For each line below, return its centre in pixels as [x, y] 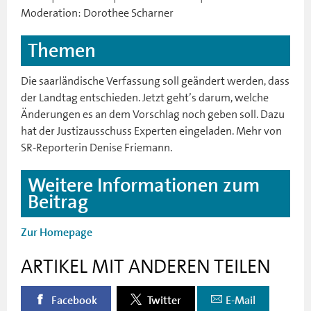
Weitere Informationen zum [144, 185]
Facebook [73, 300]
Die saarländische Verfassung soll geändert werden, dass [155, 81]
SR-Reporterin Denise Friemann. [96, 147]
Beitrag [58, 202]
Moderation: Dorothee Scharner [97, 12]
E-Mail [241, 300]
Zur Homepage [57, 232]
